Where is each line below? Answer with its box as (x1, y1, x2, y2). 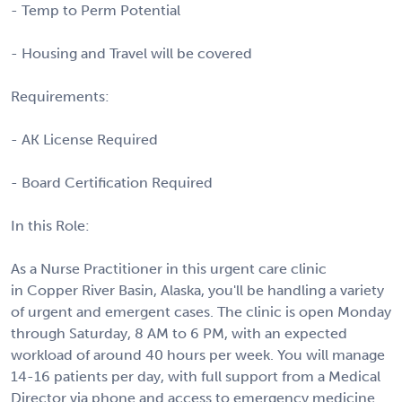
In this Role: (11, 216, 93, 234)
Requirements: (11, 87, 113, 105)
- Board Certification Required (11, 173, 213, 191)
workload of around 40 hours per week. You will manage (11, 345, 385, 363)
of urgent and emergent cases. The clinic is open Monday (11, 302, 391, 320)
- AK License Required (11, 130, 165, 148)
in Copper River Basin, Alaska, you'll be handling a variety (11, 281, 384, 299)
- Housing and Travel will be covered (11, 44, 252, 62)
